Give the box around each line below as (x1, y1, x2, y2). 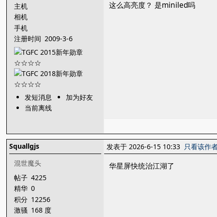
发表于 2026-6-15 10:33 (107, 142, 185, 151)
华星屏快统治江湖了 (109, 161, 175, 171)
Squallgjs (9, 141, 40, 151)
